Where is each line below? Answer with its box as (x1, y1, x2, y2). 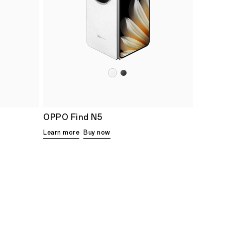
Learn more (43, 129, 79, 137)
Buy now (83, 129, 110, 137)
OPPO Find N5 (43, 113, 102, 123)
